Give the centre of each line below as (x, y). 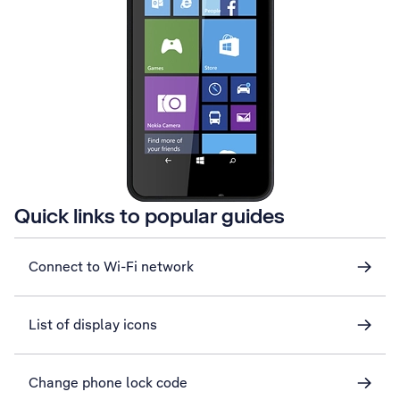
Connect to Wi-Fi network (111, 267)
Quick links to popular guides (150, 216)
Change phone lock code (108, 383)
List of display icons (93, 325)
